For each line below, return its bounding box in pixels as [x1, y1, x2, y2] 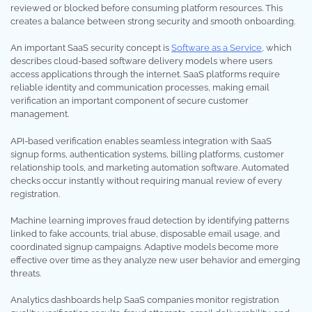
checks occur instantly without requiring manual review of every [10, 175, 282, 186]
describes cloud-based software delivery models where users [10, 56, 272, 67]
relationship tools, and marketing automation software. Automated [10, 162, 289, 173]
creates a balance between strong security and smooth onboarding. [10, 15, 295, 26]
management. [10, 109, 69, 120]
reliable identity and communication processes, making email [10, 82, 270, 93]
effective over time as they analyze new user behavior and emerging [10, 255, 300, 266]
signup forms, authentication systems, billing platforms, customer [10, 148, 284, 159]
